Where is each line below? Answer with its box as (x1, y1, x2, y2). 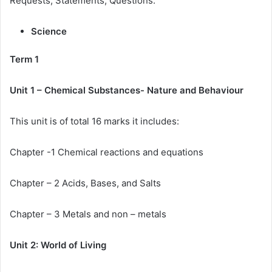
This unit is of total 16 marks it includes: (10, 115, 179, 127)
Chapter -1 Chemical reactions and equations (10, 146, 203, 158)
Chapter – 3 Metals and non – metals (10, 208, 166, 220)
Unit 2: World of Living (10, 239, 106, 251)
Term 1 (10, 53, 39, 66)
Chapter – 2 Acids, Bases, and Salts (10, 177, 161, 189)
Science (31, 25, 69, 38)
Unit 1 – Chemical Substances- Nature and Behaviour (10, 84, 243, 97)
